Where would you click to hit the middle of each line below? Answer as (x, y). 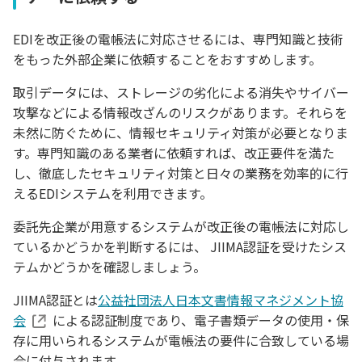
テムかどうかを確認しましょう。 (109, 267)
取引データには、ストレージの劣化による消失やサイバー (181, 93)
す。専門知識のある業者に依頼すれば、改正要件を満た (174, 153)
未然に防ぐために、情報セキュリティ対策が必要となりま (181, 133)
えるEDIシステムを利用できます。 (113, 194)
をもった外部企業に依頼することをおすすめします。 (167, 59)
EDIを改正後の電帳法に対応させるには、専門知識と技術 (178, 39)
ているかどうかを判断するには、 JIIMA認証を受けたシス (180, 247)
